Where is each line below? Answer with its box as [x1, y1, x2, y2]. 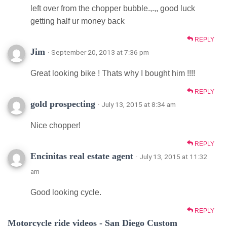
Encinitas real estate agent [30, 150, 133, 161]
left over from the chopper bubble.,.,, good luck [30, 4, 195, 13]
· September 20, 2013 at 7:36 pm [48, 48, 149, 56]
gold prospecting [30, 98, 95, 109]
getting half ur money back [30, 16, 125, 25]
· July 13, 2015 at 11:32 [136, 152, 207, 161]
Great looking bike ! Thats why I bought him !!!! [30, 68, 195, 78]
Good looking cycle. [30, 187, 101, 197]
